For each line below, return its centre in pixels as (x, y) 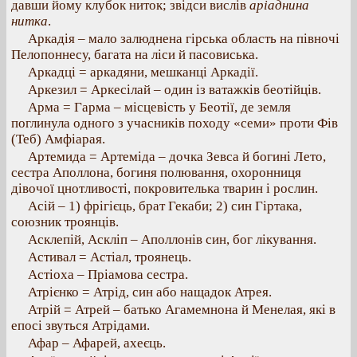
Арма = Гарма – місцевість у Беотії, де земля (159, 107)
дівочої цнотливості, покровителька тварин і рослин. (165, 188)
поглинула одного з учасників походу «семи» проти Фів (175, 123)
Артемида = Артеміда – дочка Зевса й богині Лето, (177, 157)
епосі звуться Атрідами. (80, 326)
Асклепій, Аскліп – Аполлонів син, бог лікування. (172, 239)
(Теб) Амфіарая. (58, 139)
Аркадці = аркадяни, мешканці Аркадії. (143, 72)
